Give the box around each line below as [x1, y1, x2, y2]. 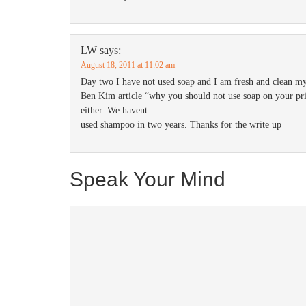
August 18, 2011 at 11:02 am [81, 60, 175, 70]
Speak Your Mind [70, 168, 225, 191]
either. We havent [81, 105, 148, 115]
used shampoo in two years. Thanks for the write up [81, 120, 281, 130]
